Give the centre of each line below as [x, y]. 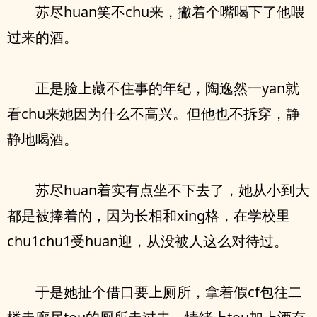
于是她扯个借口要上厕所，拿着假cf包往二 [169, 292]
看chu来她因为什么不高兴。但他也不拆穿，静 [154, 114]
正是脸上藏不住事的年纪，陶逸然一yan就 [167, 88]
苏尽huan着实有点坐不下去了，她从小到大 [172, 190]
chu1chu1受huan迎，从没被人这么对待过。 [148, 241]
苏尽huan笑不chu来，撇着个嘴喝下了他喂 [170, 12]
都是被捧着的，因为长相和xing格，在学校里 [149, 215]
